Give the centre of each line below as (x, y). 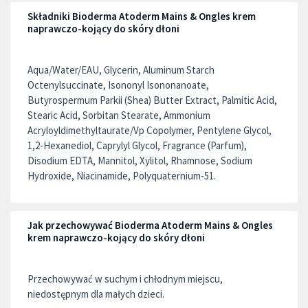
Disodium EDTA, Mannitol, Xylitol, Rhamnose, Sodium (140, 161)
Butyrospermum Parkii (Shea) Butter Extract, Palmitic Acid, (152, 100)
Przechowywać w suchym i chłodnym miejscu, (125, 279)
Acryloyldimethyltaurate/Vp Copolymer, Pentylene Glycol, (150, 130)
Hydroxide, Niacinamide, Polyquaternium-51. (122, 176)
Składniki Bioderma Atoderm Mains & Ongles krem (142, 16)
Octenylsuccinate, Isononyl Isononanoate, (118, 85)
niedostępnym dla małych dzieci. (96, 294)
